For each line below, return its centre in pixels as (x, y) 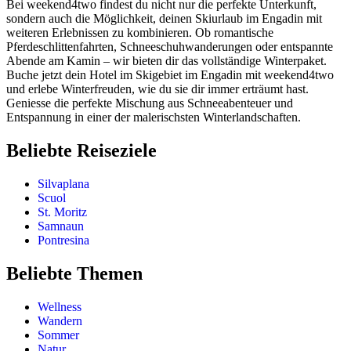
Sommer (58, 335)
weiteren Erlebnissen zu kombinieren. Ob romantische (140, 33)
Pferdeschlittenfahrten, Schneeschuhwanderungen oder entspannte (170, 47)
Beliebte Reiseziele (81, 151)
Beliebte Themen (74, 274)
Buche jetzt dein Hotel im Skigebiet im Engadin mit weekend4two (170, 75)
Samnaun (61, 226)
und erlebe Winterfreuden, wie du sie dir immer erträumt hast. (157, 89)
